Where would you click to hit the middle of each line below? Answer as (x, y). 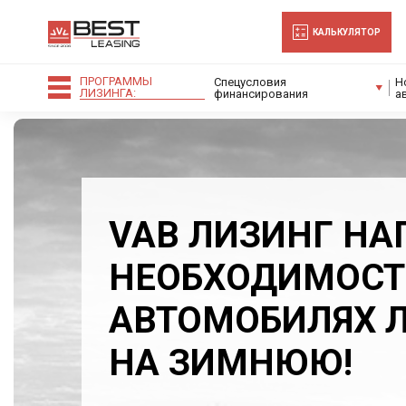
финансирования (261, 93)
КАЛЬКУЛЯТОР (347, 32)
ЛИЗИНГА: (108, 93)
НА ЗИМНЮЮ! (231, 363)
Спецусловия (251, 82)
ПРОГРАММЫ (116, 81)
